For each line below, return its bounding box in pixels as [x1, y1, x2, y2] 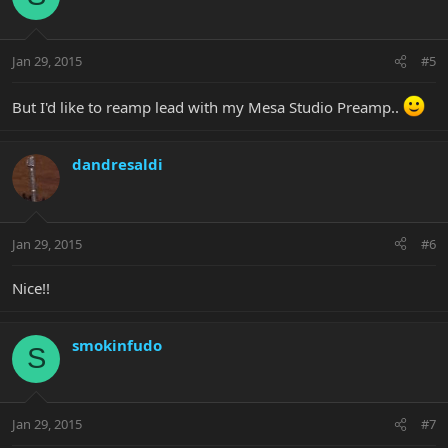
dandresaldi [72, 154, 163, 175]
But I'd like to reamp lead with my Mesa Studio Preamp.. [12, 97, 403, 118]
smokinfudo [72, 334, 162, 355]
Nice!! [12, 277, 50, 298]
